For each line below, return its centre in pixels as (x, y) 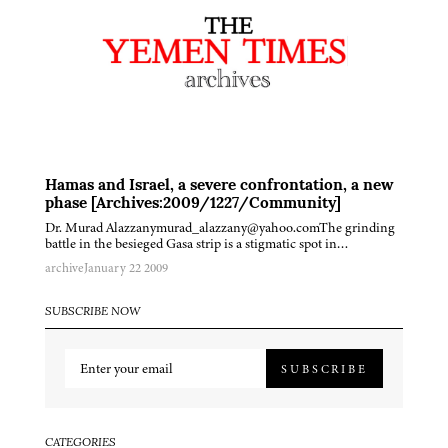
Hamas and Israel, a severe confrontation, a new (219, 186)
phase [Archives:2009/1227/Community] (193, 204)
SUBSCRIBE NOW (93, 312)
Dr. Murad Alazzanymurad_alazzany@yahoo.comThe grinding (220, 228)
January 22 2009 (126, 268)
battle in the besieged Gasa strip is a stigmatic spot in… (197, 244)
